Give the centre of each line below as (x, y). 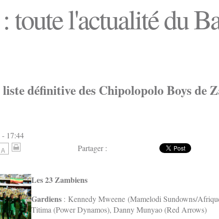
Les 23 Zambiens (59, 180)
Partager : (92, 148)
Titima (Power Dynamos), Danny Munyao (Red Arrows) (119, 210)
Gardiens (48, 199)
